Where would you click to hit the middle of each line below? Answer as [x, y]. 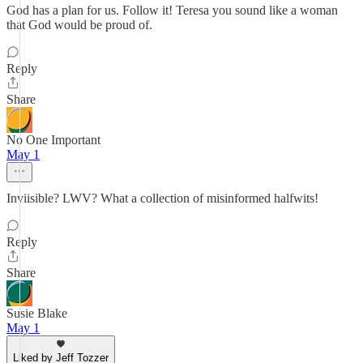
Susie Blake [37, 313]
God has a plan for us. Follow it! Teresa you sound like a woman [172, 10]
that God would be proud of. [79, 25]
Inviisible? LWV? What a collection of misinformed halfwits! [162, 198]
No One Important [53, 140]
